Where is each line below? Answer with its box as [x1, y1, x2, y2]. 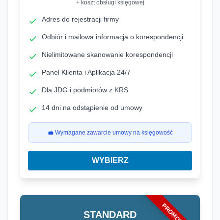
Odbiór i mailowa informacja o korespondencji [42, 33, 183, 41]
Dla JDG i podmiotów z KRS [42, 86, 128, 94]
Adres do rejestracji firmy [42, 15, 119, 23]
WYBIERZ [91, 156, 129, 165]
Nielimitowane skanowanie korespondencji [42, 51, 173, 58]
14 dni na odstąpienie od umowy [42, 104, 142, 111]
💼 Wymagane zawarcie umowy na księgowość [47, 129, 173, 136]
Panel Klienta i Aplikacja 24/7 [42, 68, 131, 76]
